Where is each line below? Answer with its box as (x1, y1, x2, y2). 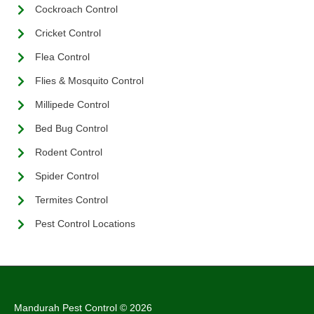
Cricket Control (35, 27, 101, 39)
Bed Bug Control (35, 123, 108, 135)
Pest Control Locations (35, 218, 135, 230)
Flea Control (35, 51, 90, 63)
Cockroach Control (35, 4, 118, 15)
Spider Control (35, 170, 99, 182)
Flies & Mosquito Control (35, 75, 144, 87)
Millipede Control (35, 99, 109, 111)
